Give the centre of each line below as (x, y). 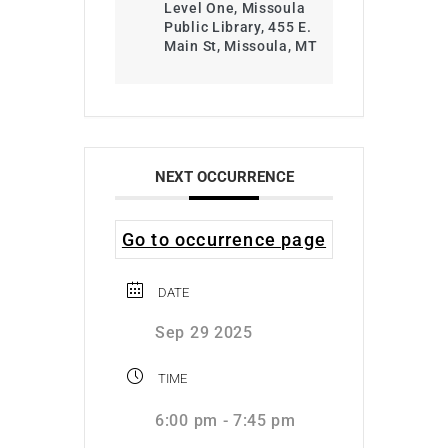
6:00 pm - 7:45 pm (225, 420)
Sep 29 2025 (204, 332)
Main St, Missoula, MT (241, 45)
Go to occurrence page (224, 239)
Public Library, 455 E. (238, 26)
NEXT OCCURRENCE (224, 176)
